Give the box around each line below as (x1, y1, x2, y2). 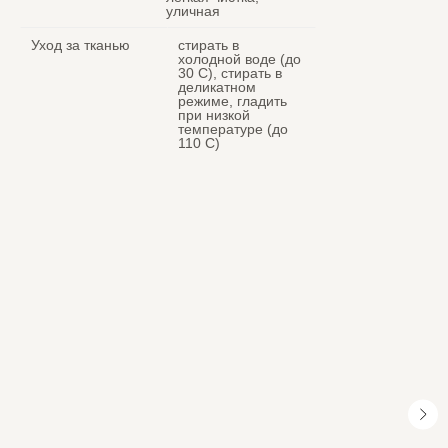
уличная (166, 3, 220, 19)
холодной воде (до (178, 51, 301, 67)
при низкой (178, 107, 250, 123)
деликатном (178, 79, 256, 95)
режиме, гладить (178, 93, 287, 109)
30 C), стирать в (178, 65, 282, 81)
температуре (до (178, 121, 288, 137)
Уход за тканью (31, 37, 130, 53)
